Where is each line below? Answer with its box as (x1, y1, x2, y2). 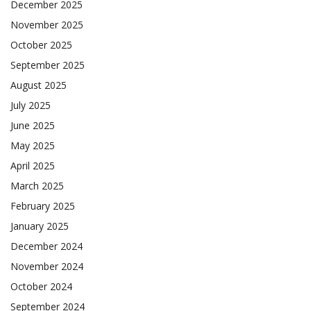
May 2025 (10, 139, 55, 153)
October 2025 (10, 38, 72, 52)
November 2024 (10, 260, 83, 274)
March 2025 (10, 179, 64, 193)
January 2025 (10, 219, 69, 233)
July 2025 (10, 99, 51, 112)
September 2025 (10, 58, 85, 72)
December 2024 (10, 239, 83, 253)
